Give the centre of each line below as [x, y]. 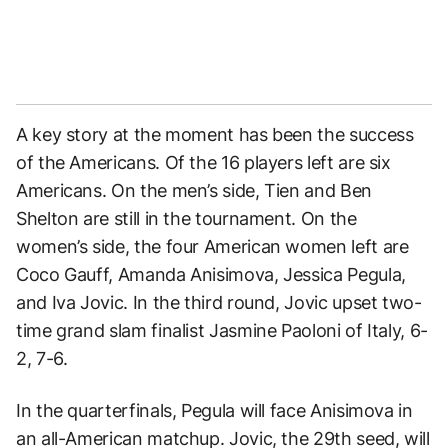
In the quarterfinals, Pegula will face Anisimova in [214, 410]
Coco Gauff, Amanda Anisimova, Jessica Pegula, [211, 274]
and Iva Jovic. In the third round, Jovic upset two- [219, 302]
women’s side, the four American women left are [212, 246]
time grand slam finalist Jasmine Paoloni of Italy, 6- [222, 330]
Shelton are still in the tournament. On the [186, 218]
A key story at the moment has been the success [215, 134]
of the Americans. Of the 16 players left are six [203, 162]
